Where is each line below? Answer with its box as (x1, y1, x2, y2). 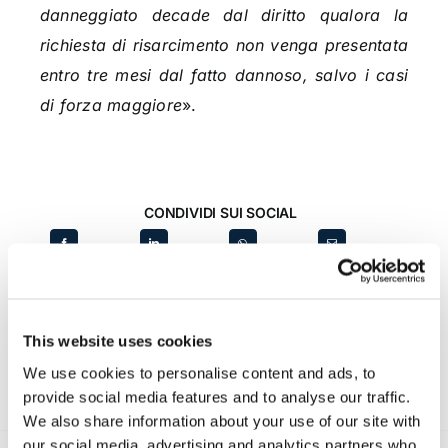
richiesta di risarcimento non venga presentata (39, 35, 409, 56)
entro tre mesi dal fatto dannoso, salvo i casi (39, 65, 409, 86)
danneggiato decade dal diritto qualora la (39, 5, 409, 26)
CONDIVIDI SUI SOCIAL (144, 204, 297, 222)
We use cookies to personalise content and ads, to (23, 364, 376, 381)
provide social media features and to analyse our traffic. (23, 388, 411, 405)
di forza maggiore (39, 95, 183, 116)
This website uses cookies (23, 332, 213, 350)
